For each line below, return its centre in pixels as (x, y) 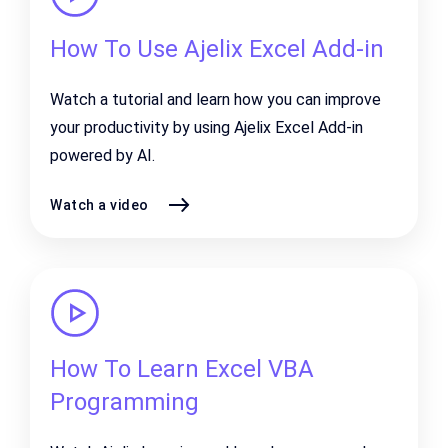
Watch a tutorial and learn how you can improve (215, 99)
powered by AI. (102, 155)
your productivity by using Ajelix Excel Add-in (206, 127)
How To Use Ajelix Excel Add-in (217, 49)
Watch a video (99, 204)
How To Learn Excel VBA (182, 369)
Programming (124, 402)
